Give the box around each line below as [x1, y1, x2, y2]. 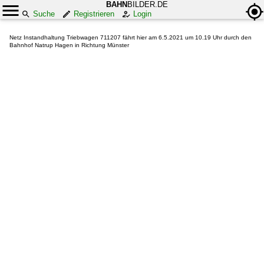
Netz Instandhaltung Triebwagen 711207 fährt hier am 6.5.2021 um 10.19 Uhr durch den [9, 34, 252, 41]
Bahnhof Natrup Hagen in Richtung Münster [9, 42, 129, 48]
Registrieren [74, 9, 114, 18]
